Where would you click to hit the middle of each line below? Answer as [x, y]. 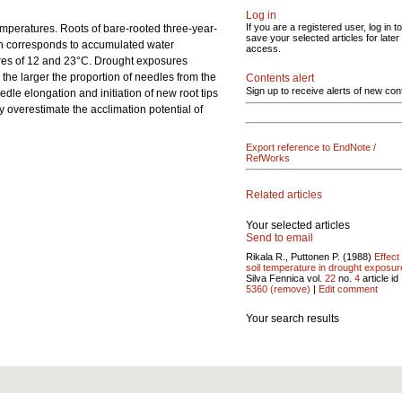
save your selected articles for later [323, 38]
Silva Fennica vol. [285, 278]
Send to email [280, 237]
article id [379, 278]
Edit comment [348, 288]
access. [263, 48]
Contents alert [280, 78]
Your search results [293, 318]
